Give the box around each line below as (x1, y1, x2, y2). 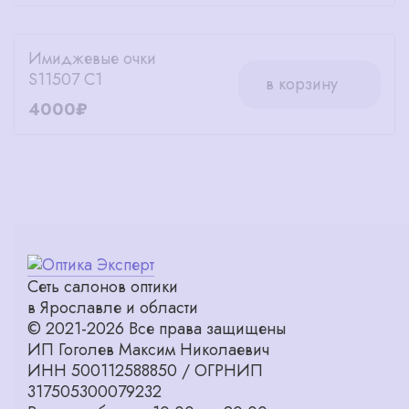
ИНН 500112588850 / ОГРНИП (27, 358, 263, 383)
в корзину (266, 71, 338, 96)
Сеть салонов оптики (27, 274, 178, 299)
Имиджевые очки (28, 46, 156, 70)
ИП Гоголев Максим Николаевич (27, 337, 269, 362)
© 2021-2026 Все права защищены (27, 316, 286, 341)
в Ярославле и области (27, 295, 198, 320)
